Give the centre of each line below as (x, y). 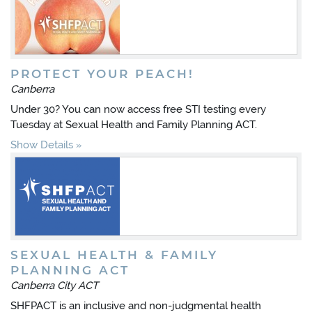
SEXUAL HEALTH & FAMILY (114, 255)
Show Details (42, 145)
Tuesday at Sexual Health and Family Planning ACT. (134, 125)
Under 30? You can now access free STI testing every (138, 109)
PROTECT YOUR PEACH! (102, 74)
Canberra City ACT (54, 286)
